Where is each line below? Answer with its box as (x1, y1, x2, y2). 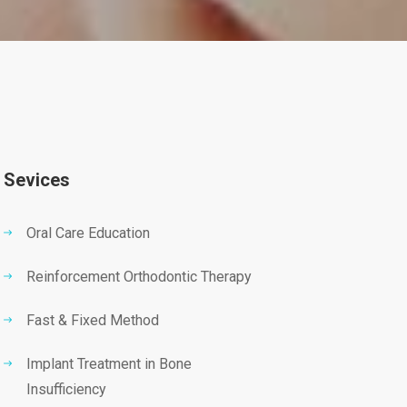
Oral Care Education (26, 224, 150, 243)
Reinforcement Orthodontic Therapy (26, 268, 252, 286)
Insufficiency (26, 381, 106, 399)
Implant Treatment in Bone (26, 355, 192, 373)
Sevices (4, 169, 70, 192)
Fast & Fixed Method (26, 312, 159, 330)
